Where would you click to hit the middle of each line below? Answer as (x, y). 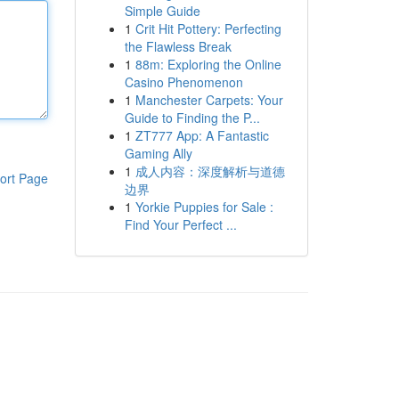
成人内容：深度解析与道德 (210, 171)
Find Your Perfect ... (180, 224)
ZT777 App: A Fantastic (202, 135)
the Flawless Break (178, 46)
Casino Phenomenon (183, 82)
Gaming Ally (158, 153)
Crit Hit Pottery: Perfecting (208, 28)
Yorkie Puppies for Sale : (204, 207)
